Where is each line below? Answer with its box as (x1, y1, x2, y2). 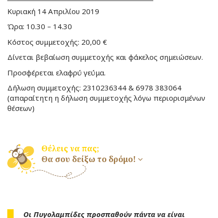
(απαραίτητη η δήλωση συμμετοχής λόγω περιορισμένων (7, 93, 205, 103)
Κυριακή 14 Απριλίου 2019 (7, 6, 99, 16)
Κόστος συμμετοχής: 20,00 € (7, 36, 107, 47)
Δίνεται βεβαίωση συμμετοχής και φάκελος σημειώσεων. (7, 52, 203, 62)
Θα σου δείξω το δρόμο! (41, 153, 136, 164)
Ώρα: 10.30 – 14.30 (7, 21, 72, 32)
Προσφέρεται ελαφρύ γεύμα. (7, 67, 106, 77)
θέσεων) (7, 103, 35, 113)
